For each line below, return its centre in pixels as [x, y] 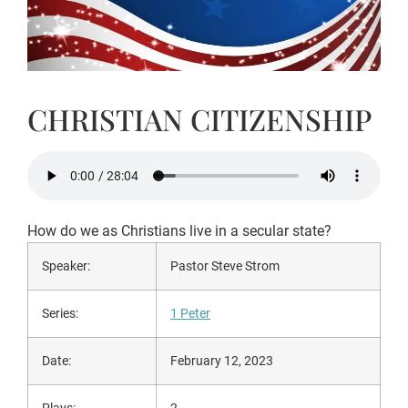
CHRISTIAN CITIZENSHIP [199, 119]
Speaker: [67, 266]
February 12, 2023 [222, 361]
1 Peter [190, 313]
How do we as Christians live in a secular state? [179, 230]
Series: [61, 313]
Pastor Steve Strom [225, 266]
